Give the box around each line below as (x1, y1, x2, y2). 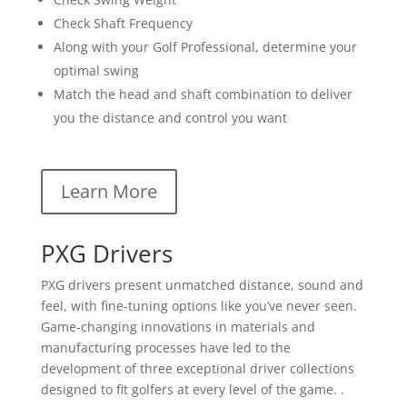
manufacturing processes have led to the (40, 338, 291, 356)
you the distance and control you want (53, 108, 287, 126)
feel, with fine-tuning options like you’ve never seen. (40, 296, 357, 314)
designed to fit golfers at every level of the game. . (40, 380, 344, 398)
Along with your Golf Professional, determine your (53, 37, 357, 55)
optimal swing (53, 61, 139, 79)
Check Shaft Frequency (53, 14, 193, 32)
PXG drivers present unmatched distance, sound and (40, 275, 363, 293)
